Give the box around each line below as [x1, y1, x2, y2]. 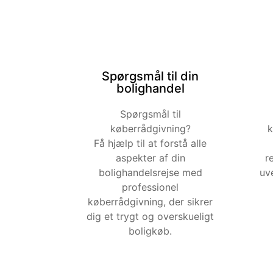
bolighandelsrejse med [98, 166, 202, 179]
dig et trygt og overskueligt [87, 210, 214, 222]
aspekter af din [115, 151, 185, 164]
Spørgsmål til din [102, 68, 199, 83]
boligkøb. [129, 224, 172, 237]
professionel [122, 180, 179, 193]
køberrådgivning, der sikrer [88, 195, 213, 208]
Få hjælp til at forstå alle [94, 136, 207, 149]
